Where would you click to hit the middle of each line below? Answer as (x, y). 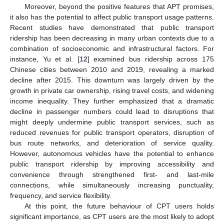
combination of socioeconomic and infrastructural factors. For (112, 48)
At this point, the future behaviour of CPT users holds (119, 206)
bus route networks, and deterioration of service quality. (112, 143)
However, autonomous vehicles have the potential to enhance (112, 153)
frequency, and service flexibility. (61, 195)
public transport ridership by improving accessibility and (112, 164)
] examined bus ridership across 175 (151, 59)
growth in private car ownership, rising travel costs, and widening (112, 90)
